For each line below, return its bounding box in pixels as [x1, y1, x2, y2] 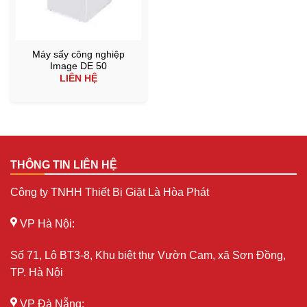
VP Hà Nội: [17, 217, 75, 230]
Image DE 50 [50, 61, 107, 72]
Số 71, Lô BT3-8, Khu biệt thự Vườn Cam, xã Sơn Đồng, [10, 249, 286, 261]
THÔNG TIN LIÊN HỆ [10, 159, 117, 171]
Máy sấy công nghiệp [32, 49, 125, 60]
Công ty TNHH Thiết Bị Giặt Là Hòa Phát [10, 186, 212, 199]
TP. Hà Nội [10, 266, 63, 278]
